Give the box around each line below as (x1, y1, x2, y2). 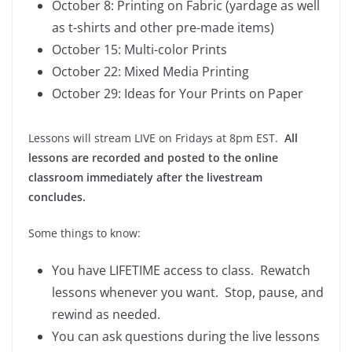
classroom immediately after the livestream (28, 169, 262, 185)
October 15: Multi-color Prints (52, 40, 227, 58)
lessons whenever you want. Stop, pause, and (52, 283, 324, 301)
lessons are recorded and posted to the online (28, 149, 278, 165)
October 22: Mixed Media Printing (52, 62, 249, 80)
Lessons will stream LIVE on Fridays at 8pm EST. (28, 130, 284, 145)
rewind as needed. (52, 305, 160, 323)
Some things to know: (28, 225, 141, 240)
